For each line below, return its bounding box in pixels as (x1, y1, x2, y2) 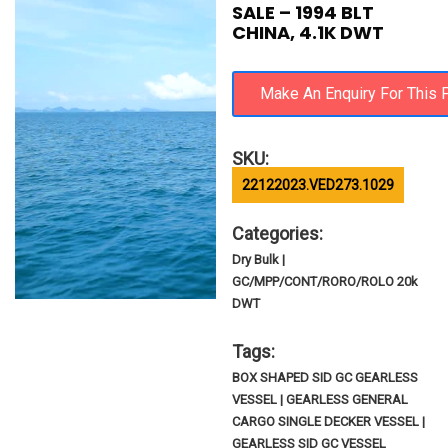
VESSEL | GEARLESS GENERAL (232, 392, 409, 407)
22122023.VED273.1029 (242, 177, 395, 193)
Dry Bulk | (232, 252, 286, 267)
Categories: (232, 223, 324, 244)
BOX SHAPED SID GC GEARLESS (232, 370, 419, 385)
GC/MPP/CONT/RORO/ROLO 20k (232, 274, 419, 289)
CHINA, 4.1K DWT (232, 20, 385, 45)
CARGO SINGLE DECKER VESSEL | (232, 414, 426, 429)
